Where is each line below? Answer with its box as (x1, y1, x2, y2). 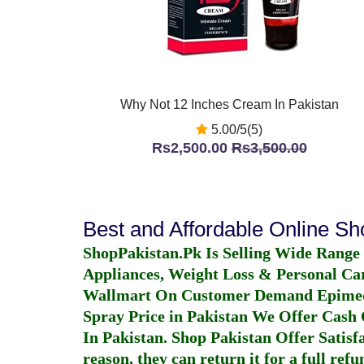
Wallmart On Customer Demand (83, 286, 317, 304)
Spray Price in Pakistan (83, 307, 248, 325)
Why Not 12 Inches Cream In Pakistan (119, 97, 339, 111)
